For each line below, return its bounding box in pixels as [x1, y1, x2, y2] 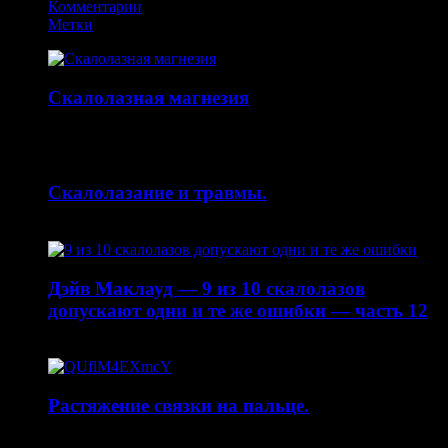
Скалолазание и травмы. [48, 182, 267, 204]
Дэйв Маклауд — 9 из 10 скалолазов [48, 277, 365, 299]
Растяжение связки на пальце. [48, 395, 309, 417]
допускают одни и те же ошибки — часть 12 [48, 299, 428, 321]
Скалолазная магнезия [48, 86, 249, 108]
